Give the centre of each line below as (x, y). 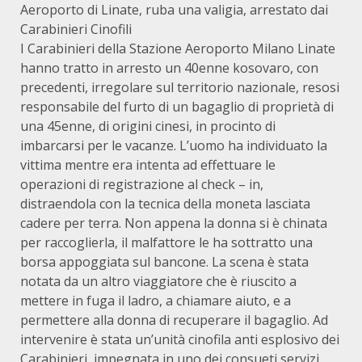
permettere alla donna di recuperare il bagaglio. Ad (174, 320)
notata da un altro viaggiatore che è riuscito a (158, 281)
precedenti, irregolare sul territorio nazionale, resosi (180, 87)
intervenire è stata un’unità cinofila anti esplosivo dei (180, 339)
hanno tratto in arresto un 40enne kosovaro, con (169, 68)
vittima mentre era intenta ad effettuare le (148, 165)
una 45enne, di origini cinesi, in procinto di (148, 126)
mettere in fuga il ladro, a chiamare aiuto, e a (156, 301)
